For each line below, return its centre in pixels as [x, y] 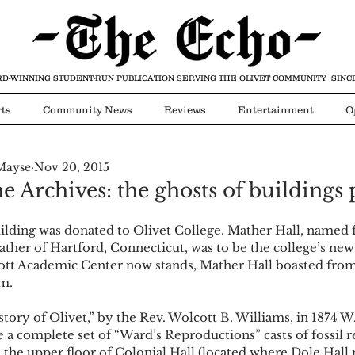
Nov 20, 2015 [72, 167]
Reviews [185, 110]
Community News [88, 110]
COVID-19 [115, 173]
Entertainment [276, 110]
